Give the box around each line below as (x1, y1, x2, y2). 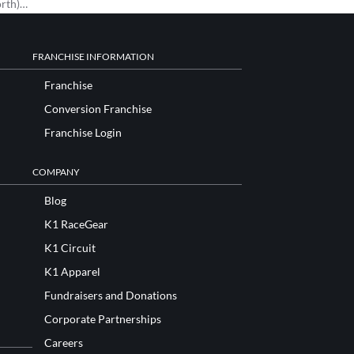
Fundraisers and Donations (44, 288, 177, 303)
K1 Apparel (44, 265, 100, 279)
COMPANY (32, 166, 80, 179)
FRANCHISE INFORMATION (32, 51, 154, 63)
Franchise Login (44, 126, 122, 140)
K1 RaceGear (44, 217, 108, 232)
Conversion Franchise (44, 102, 152, 116)
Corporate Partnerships (44, 312, 161, 326)
